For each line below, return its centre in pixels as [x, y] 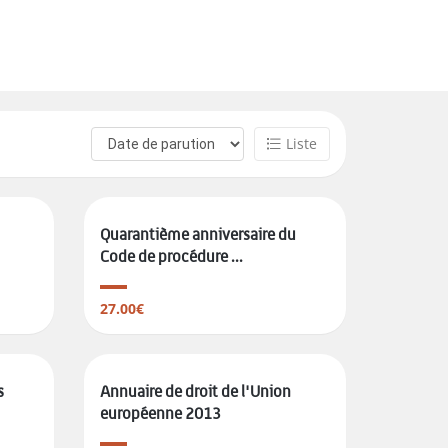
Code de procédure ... [171, 256]
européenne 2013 [160, 413]
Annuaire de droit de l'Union [195, 391]
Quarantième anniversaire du [197, 234]
